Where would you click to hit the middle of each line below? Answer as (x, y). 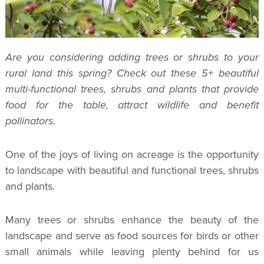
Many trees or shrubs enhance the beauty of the (132, 220)
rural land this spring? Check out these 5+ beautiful (132, 73)
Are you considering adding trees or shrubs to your (132, 57)
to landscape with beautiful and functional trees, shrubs (132, 170)
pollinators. (30, 121)
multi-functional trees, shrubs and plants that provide (132, 89)
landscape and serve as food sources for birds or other (132, 235)
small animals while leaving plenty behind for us (132, 251)
